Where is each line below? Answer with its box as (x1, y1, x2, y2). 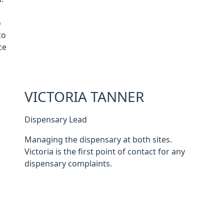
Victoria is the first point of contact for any (24, 147, 185, 155)
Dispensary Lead (24, 115, 87, 123)
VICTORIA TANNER (24, 90, 144, 104)
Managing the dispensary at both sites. (24, 135, 172, 143)
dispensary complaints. (24, 159, 112, 167)
